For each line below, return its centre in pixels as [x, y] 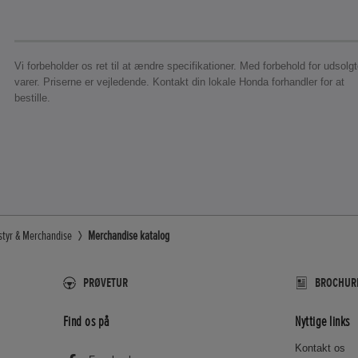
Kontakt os [320, 348]
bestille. [32, 98]
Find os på [86, 322]
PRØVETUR [105, 282]
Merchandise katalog [129, 235]
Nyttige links [322, 322]
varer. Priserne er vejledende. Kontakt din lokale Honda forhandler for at [179, 82]
